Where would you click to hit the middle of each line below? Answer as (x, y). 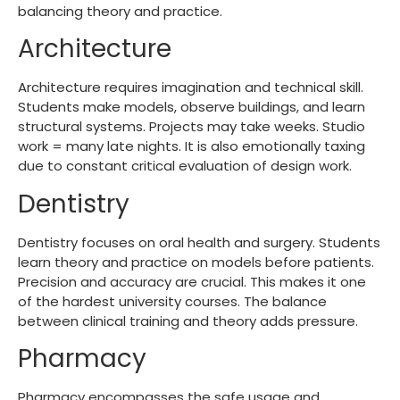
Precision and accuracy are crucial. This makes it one (192, 281)
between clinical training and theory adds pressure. (188, 321)
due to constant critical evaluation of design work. (185, 166)
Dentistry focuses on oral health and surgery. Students (199, 242)
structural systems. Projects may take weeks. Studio (192, 127)
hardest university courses (150, 301)
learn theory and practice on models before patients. (196, 262)
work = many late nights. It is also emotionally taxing (192, 146)
